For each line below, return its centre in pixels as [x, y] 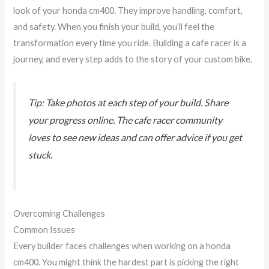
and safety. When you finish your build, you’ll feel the [114, 27]
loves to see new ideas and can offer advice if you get [135, 138]
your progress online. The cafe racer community [125, 120]
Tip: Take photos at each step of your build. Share [128, 103]
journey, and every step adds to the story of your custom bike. [133, 59]
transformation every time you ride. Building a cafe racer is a [130, 43]
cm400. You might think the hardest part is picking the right [126, 262]
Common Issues [44, 229]
